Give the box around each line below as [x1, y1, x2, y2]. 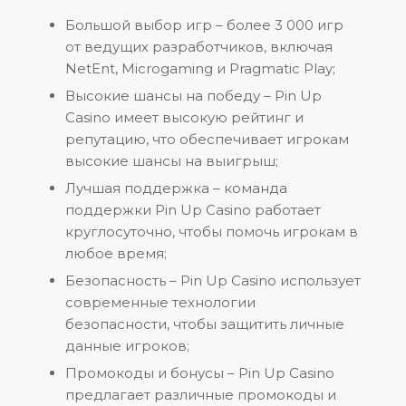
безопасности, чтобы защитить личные [65, 314, 344, 333]
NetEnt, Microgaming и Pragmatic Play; [65, 59, 335, 77]
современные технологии [65, 293, 256, 311]
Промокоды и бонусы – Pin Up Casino [65, 363, 334, 382]
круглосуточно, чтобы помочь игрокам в [65, 222, 358, 240]
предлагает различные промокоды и [65, 385, 336, 403]
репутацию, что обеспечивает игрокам [65, 130, 349, 148]
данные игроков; [65, 336, 189, 354]
